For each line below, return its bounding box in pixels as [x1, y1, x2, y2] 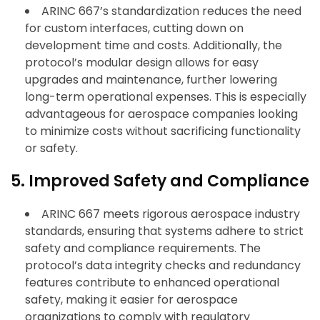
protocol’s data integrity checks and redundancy [25, 257, 301, 274]
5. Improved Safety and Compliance [11, 170, 309, 193]
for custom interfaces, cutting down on [25, 20, 244, 37]
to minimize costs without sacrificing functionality [25, 123, 301, 140]
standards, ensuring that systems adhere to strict [25, 223, 304, 240]
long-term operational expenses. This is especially [25, 89, 306, 106]
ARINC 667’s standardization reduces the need [41, 3, 301, 20]
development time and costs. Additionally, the [25, 37, 282, 54]
